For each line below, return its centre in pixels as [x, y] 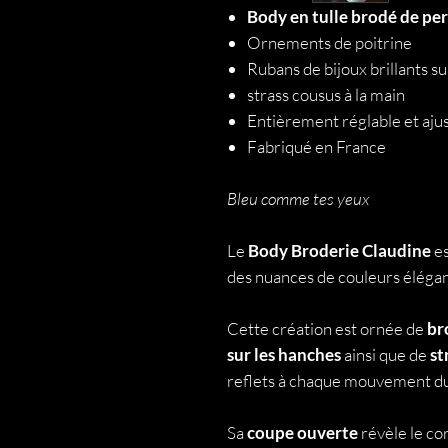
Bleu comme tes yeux [298, 198]
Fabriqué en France [318, 146]
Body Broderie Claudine [341, 250]
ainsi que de [385, 354]
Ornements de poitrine [329, 42]
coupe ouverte [302, 432]
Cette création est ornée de [327, 328]
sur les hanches [285, 354]
